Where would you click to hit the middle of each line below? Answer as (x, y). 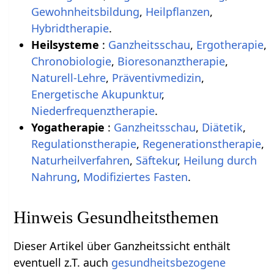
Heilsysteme (66, 44)
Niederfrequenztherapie (93, 110)
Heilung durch (220, 160)
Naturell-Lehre (68, 77)
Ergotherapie (230, 44)
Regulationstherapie (83, 143)
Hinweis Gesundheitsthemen (117, 217)
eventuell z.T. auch (63, 262)
